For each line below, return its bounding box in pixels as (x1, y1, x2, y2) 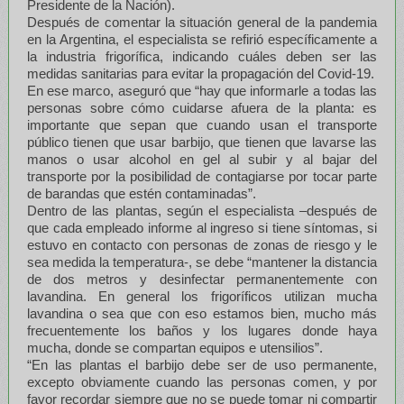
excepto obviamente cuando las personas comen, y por (26, 373, 378, 390)
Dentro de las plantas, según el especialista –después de (26, 202, 378, 218)
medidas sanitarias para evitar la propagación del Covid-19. (26, 65, 374, 81)
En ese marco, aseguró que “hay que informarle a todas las (26, 82, 378, 98)
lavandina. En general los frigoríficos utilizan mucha (26, 288, 378, 304)
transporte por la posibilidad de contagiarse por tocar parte (26, 168, 378, 184)
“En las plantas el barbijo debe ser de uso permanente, (26, 356, 378, 372)
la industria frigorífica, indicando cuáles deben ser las (26, 48, 378, 64)
